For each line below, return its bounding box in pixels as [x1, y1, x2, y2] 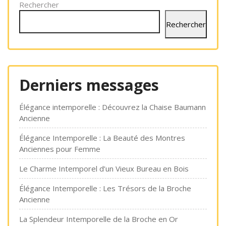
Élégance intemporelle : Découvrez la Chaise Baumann [19, 102, 206, 112]
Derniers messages [19, 75, 159, 95]
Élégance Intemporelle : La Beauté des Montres [19, 133, 185, 143]
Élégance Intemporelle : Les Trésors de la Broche [19, 183, 191, 193]
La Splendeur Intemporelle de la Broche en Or [19, 214, 178, 224]
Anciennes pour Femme [19, 144, 100, 154]
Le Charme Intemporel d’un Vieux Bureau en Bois [19, 163, 189, 174]
